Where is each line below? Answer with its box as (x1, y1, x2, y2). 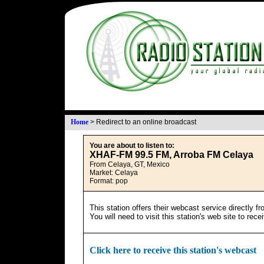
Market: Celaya (89, 169, 138, 177)
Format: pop (89, 177, 128, 185)
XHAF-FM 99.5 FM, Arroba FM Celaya (89, 150, 253, 160)
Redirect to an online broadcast (96, 118, 196, 126)
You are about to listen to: (89, 141, 174, 150)
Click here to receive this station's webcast (89, 245, 256, 255)
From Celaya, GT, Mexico (89, 160, 170, 169)
